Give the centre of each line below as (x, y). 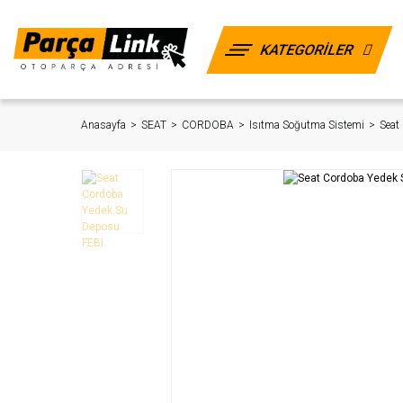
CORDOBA (208, 125)
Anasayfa (103, 125)
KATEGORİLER (307, 49)
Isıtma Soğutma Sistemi (307, 125)
